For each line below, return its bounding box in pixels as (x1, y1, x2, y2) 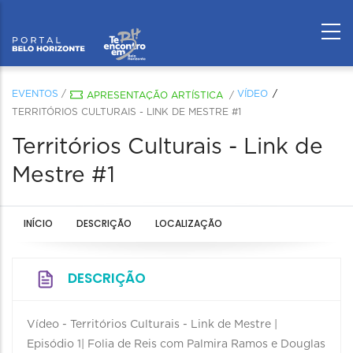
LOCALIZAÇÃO (155, 217, 222, 230)
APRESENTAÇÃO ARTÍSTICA (87, 91, 223, 100)
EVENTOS (12, 89, 58, 98)
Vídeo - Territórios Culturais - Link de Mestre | (27, 319, 277, 330)
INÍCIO (24, 217, 53, 230)
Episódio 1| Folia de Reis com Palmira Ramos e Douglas (27, 339, 325, 350)
